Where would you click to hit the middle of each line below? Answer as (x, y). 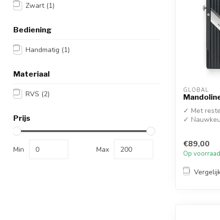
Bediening (32, 30)
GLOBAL (196, 90)
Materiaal (31, 74)
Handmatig (43, 50)
